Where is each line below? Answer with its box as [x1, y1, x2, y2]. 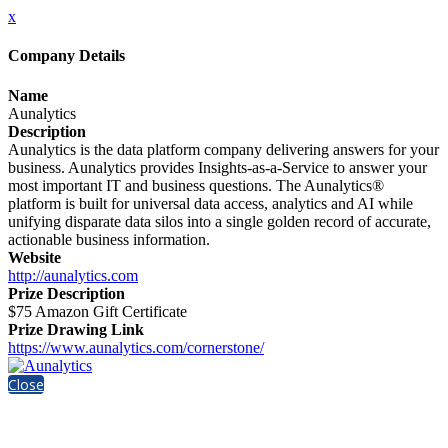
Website [8, 248, 61, 266]
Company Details [8, 47, 125, 65]
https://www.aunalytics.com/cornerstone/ [8, 338, 264, 356]
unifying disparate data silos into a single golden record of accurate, [8, 212, 431, 230]
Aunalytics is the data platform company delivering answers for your [8, 140, 439, 158]
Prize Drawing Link [8, 320, 144, 338]
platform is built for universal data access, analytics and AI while [8, 194, 413, 212]
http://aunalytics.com [8, 266, 138, 284]
